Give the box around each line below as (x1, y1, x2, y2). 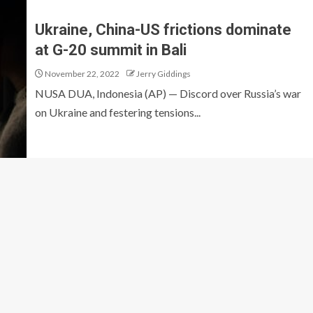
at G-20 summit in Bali (35, 41, 187, 59)
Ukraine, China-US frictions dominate (35, 21, 291, 38)
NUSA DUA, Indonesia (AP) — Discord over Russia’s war (35, 87, 301, 100)
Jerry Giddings (136, 68, 191, 79)
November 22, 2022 (43, 68, 119, 79)
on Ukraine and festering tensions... (35, 105, 201, 119)
